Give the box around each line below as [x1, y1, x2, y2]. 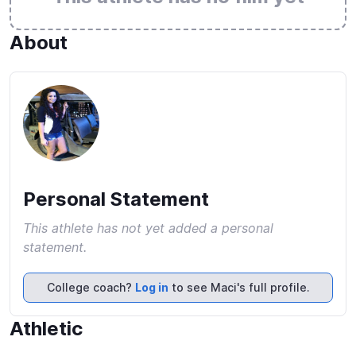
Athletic [10, 317, 83, 340]
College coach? [46, 281, 135, 294]
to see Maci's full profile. [168, 281, 310, 294]
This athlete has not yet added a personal [23, 220, 273, 236]
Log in [134, 281, 168, 294]
